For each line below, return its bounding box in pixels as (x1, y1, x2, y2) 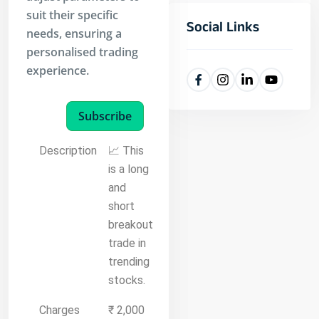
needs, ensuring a (26, 26, 122, 42)
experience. (26, 63, 89, 79)
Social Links (187, 19, 260, 41)
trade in (108, 236, 146, 251)
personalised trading (26, 44, 138, 61)
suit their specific (26, 7, 118, 23)
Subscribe (78, 108, 132, 125)
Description (39, 144, 97, 158)
